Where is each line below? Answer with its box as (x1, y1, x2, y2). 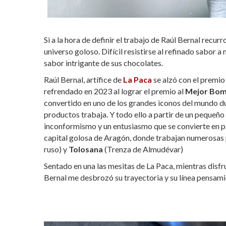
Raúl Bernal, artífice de (44, 74, 123, 84)
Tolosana (69, 144, 103, 154)
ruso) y (44, 144, 69, 154)
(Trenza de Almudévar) (103, 144, 185, 154)
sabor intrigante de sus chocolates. (44, 58, 164, 68)
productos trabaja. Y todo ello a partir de (44, 109, 185, 119)
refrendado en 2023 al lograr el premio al (44, 86, 185, 96)
